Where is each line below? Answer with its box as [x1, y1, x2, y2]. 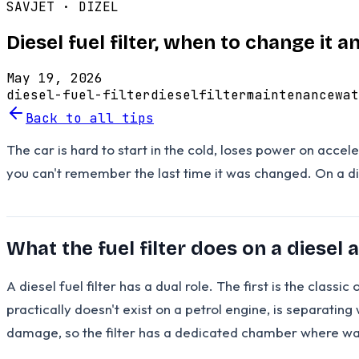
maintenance [247, 86, 335, 103]
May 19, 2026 [6, 69, 103, 87]
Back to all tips [26, 109, 154, 127]
